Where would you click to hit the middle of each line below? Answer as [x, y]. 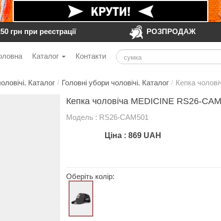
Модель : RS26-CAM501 [107, 117]
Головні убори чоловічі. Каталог [115, 83]
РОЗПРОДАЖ [171, 32]
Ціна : [116, 135]
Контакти [91, 56]
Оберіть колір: [90, 177]
